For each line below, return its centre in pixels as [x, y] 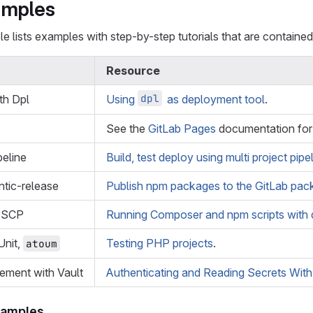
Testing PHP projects [160, 243]
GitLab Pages [182, 129]
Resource [133, 71]
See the [127, 129]
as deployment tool [214, 99]
